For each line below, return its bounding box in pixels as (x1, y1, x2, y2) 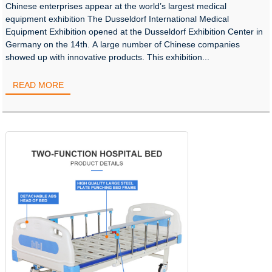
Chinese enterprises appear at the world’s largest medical (5, 1, 227, 12)
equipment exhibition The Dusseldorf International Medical (5, 14, 229, 24)
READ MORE (12, 80, 64, 90)
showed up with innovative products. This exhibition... (5, 52, 210, 63)
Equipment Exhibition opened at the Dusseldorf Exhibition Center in (5, 27, 263, 37)
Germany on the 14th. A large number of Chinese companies (5, 39, 240, 50)
